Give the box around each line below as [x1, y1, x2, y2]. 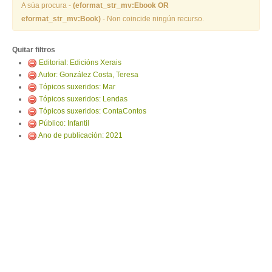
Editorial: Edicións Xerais [39, 58, 121, 67]
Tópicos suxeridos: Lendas [39, 95, 127, 103]
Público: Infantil [39, 119, 89, 127]
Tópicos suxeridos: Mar [39, 83, 115, 91]
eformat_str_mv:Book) [21, 15, 101, 23]
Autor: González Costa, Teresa [38, 70, 138, 79]
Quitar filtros [12, 46, 55, 54]
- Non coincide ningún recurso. [101, 15, 204, 23]
